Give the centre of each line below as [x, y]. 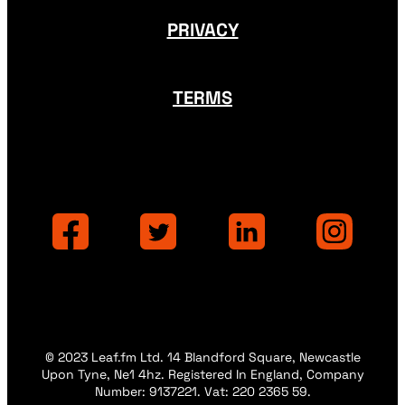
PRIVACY [202, 29]
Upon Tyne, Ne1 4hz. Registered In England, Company [202, 374]
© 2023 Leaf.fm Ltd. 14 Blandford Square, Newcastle [202, 357]
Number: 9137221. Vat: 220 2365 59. [202, 391]
